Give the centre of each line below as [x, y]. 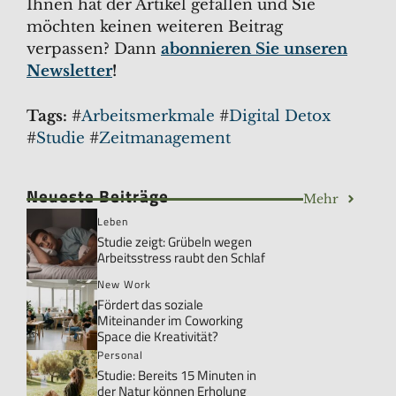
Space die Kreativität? [158, 337]
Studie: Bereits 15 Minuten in [177, 376]
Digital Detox [280, 116]
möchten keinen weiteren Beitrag [155, 27]
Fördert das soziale [150, 305]
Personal [120, 355]
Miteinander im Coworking [170, 321]
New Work [124, 285]
